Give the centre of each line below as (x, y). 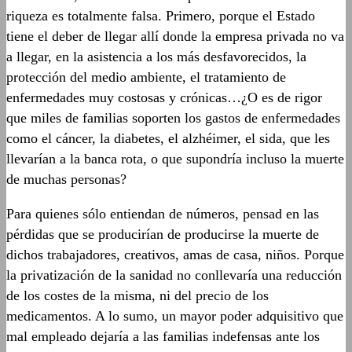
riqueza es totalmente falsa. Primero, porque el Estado (161, 16)
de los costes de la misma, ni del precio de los (137, 295)
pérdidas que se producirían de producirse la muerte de (163, 234)
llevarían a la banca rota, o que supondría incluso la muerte (175, 159)
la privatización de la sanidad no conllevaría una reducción (174, 275)
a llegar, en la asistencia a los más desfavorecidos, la (156, 57)
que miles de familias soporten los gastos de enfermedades (173, 118)
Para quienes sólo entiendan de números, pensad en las (163, 214)
